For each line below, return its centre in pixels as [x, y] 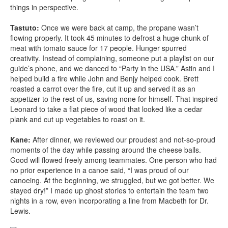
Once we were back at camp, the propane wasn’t [119, 27]
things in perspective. [44, 7]
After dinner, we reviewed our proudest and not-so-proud [123, 139]
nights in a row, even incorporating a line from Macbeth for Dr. [109, 200]
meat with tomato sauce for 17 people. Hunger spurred [98, 48]
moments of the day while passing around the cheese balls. [106, 149]
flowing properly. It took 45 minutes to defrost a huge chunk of [109, 37]
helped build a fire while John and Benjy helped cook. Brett [104, 78]
